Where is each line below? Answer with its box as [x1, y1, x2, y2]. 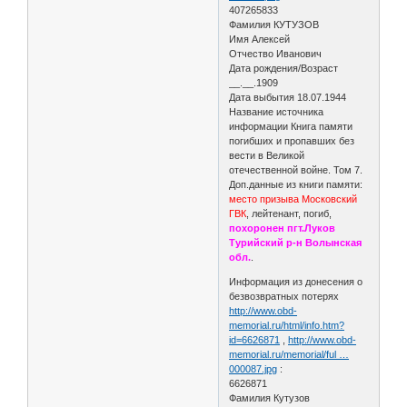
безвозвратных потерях [229, 291, 340, 303]
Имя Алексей [229, 34, 293, 45]
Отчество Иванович [229, 48, 325, 60]
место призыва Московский [229, 194, 358, 205]
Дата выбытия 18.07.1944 [229, 92, 350, 104]
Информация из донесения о [229, 276, 363, 288]
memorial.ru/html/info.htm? [229, 320, 345, 332]
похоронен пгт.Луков [229, 223, 336, 234]
